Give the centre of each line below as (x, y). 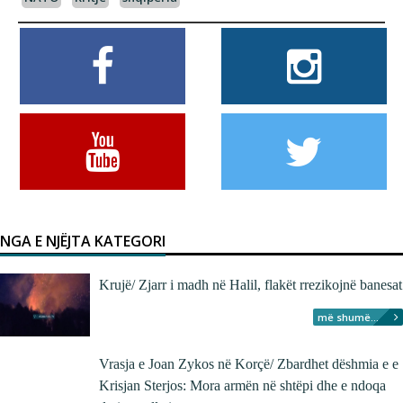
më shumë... (348, 317)
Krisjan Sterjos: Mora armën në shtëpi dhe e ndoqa (242, 385)
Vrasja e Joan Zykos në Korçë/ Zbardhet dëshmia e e (249, 364)
